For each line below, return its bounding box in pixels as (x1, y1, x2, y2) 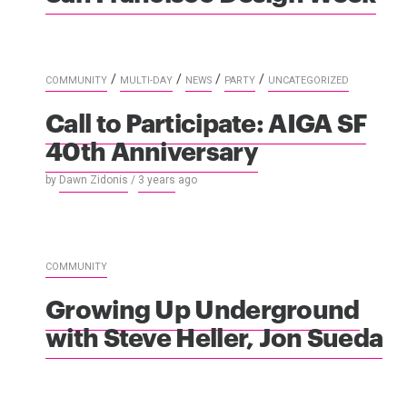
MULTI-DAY (120, 74, 173, 86)
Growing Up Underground (45, 289, 360, 325)
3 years (138, 174, 175, 187)
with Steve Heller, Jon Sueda (45, 317, 383, 353)
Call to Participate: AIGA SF (45, 103, 367, 139)
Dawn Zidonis (59, 174, 128, 187)
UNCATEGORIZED (268, 74, 349, 86)
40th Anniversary (45, 131, 258, 167)
